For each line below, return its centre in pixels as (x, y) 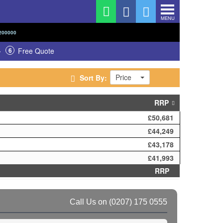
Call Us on (89, 202)
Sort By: (92, 77)
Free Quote (36, 51)
